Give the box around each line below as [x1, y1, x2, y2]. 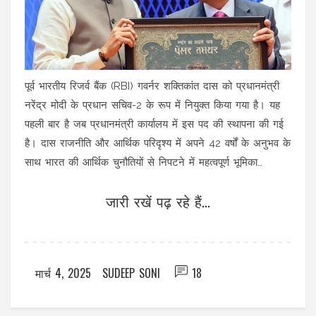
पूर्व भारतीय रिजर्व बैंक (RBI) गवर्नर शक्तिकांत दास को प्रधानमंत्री [25, 79, 279, 92]
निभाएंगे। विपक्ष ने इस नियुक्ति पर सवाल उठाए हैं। [25, 174, 219, 188]
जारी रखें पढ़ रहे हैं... [106, 190, 210, 212]
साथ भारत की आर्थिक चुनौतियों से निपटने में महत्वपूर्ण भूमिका [25, 155, 257, 169]
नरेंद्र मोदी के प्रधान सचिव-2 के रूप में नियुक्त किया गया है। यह [25, 98, 280, 111]
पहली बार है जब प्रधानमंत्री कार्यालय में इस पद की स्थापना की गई [25, 117, 284, 130]
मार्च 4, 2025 [35, 264, 91, 281]
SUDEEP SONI [102, 264, 160, 281]
